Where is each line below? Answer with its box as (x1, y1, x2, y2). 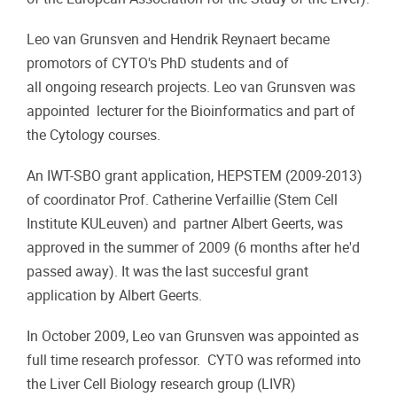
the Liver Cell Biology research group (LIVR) (27, 376, 296, 393)
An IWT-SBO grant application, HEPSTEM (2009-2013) (27, 167, 362, 185)
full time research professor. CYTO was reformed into (27, 352, 361, 370)
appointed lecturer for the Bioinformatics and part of (27, 103, 355, 120)
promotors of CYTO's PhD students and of (27, 55, 289, 72)
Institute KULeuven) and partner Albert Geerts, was (27, 215, 343, 233)
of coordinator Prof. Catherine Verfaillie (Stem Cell (27, 191, 338, 209)
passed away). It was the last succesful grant (27, 263, 308, 281)
